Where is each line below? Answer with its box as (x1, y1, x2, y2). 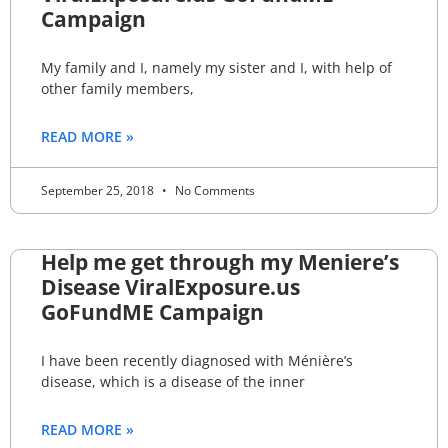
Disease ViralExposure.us (41, 272, 300, 301)
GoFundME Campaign (41, 297, 264, 326)
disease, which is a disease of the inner (41, 371, 305, 391)
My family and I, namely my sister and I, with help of (41, 57, 392, 77)
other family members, (41, 78, 194, 98)
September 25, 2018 (41, 181, 157, 199)
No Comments (172, 181, 255, 199)
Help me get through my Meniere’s (41, 247, 399, 276)
